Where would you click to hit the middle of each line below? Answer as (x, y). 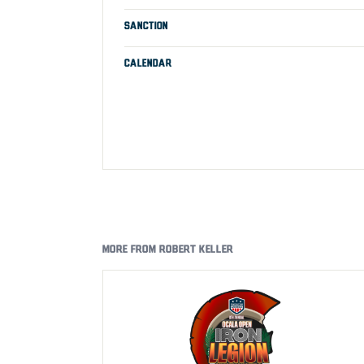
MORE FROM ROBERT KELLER (168, 249)
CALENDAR (148, 63)
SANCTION (146, 26)
